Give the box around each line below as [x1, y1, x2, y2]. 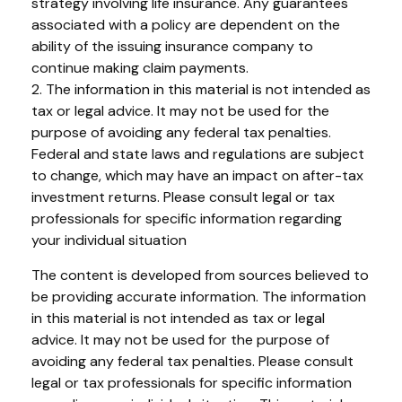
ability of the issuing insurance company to [31, 36, 313, 56]
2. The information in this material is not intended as [31, 79, 371, 99]
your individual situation [31, 230, 187, 249]
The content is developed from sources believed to [31, 265, 369, 284]
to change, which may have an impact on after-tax [31, 165, 363, 185]
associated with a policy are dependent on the [31, 14, 340, 34]
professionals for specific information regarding [31, 208, 342, 228]
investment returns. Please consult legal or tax [31, 187, 335, 206]
